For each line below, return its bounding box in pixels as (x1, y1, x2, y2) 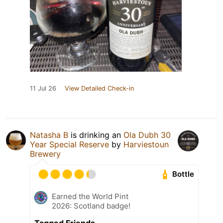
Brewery (30, 148, 61, 159)
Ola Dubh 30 (123, 129, 171, 140)
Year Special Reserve (30, 139, 109, 149)
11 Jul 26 (30, 84, 56, 92)
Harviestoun (123, 139, 169, 149)
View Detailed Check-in (65, 84, 134, 92)
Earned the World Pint (52, 191, 128, 201)
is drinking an (68, 129, 123, 140)
